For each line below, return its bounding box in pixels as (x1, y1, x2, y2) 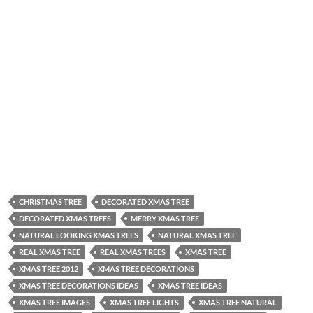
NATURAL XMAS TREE (158, 231, 236, 240)
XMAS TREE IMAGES (19, 298, 90, 307)
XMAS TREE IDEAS (158, 281, 222, 291)
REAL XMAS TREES (100, 247, 166, 257)
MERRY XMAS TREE (131, 214, 199, 224)
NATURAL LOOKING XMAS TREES (19, 231, 138, 240)
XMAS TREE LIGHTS (110, 298, 179, 307)
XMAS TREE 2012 (19, 264, 78, 274)
